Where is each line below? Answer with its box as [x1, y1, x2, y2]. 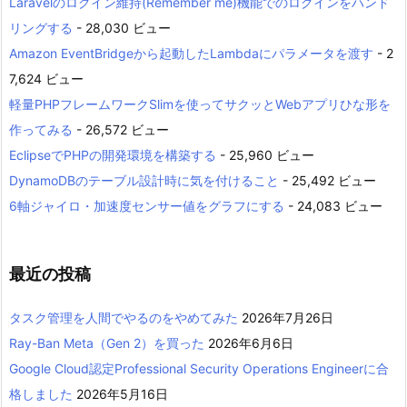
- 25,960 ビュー [216, 146, 314, 163]
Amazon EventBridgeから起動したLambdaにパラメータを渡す [9, 45, 373, 61]
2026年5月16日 [76, 385, 168, 402]
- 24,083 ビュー [284, 197, 382, 213]
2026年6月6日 [208, 334, 293, 351]
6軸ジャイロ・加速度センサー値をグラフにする [9, 197, 284, 213]
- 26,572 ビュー [73, 121, 169, 137]
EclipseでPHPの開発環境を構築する [9, 146, 216, 163]
